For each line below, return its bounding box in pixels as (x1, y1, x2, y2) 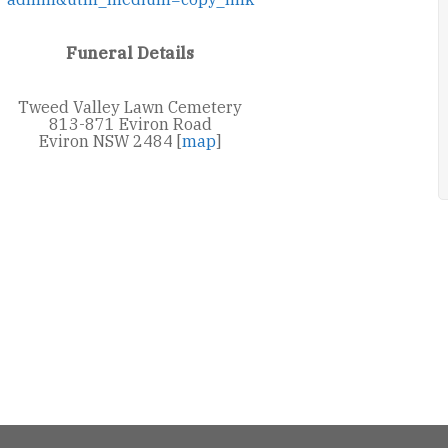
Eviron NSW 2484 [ (39, 131, 183, 151)
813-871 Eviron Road (48, 114, 212, 134)
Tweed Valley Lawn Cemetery (18, 97, 243, 117)
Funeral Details (66, 43, 195, 63)
